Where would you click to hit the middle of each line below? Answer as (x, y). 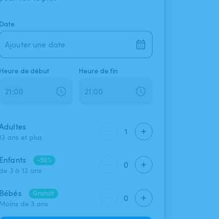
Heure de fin (99, 71)
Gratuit (43, 193)
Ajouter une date (38, 45)
